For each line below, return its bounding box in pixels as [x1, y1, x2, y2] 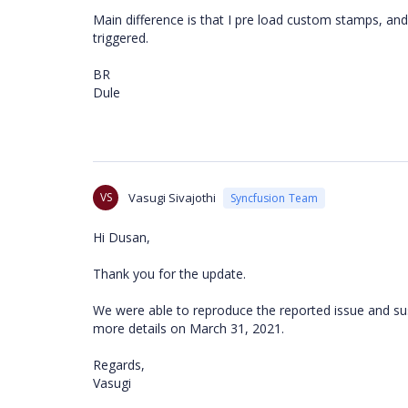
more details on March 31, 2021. [93, 320, 288, 337]
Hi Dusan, [93, 229, 150, 246]
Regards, [93, 356, 148, 373]
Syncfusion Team [230, 189, 318, 206]
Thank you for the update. [93, 265, 250, 282]
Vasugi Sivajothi [128, 189, 216, 206]
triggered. [93, 29, 148, 46]
